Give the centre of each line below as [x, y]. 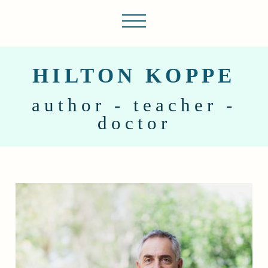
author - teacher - [134, 106]
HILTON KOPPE [134, 76]
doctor [134, 124]
